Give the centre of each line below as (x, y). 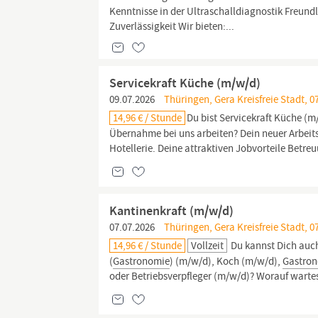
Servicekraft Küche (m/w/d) (185, 83)
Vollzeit (208, 246)
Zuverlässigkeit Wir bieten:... (172, 26)
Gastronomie (142, 261)
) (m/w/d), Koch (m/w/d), (226, 261)
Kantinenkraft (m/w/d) (172, 211)
